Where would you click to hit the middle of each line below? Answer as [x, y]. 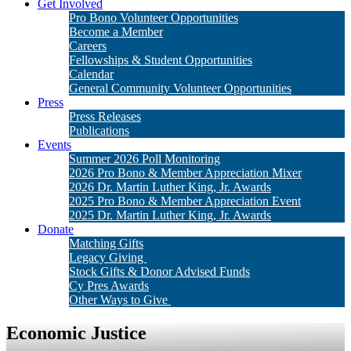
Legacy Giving [108, 257]
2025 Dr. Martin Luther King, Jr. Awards [170, 215]
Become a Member [116, 32]
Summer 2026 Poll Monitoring [145, 159]
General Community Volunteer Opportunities [180, 88]
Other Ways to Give [120, 300]
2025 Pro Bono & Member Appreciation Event [185, 201]
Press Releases [105, 116]
